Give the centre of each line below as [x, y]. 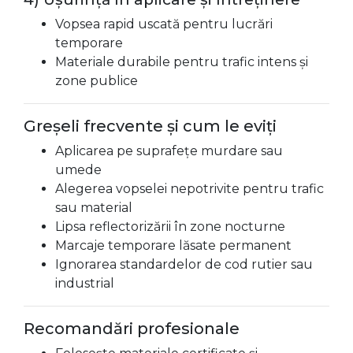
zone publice [97, 81]
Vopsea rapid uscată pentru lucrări [164, 24]
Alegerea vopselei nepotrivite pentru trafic [190, 189]
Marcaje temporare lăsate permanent [173, 245]
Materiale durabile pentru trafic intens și [182, 62]
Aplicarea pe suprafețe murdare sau [169, 151]
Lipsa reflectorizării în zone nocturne [170, 227]
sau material [94, 208]
